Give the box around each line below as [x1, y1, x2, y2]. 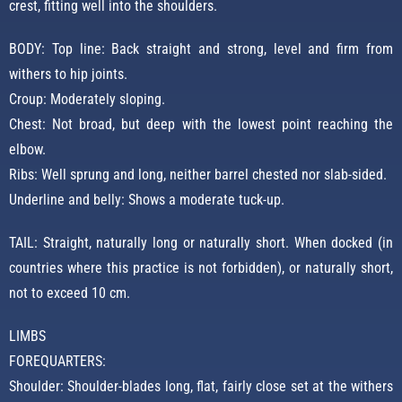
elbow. [9, 141, 46, 159]
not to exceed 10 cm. [9, 284, 130, 302]
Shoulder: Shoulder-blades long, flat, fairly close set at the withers [9, 378, 393, 396]
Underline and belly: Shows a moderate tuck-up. [9, 191, 284, 209]
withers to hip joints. [9, 66, 127, 83]
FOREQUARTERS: [9, 353, 106, 371]
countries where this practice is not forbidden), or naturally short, [9, 259, 393, 277]
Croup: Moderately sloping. [9, 91, 165, 109]
